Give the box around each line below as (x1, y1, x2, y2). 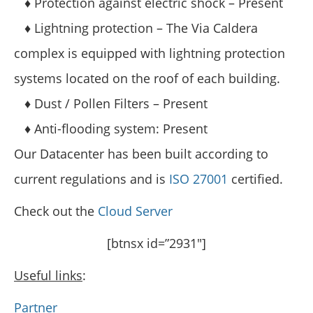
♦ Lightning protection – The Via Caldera (14, 19, 258, 36)
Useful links (14, 266, 82, 284)
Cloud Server (98, 202, 173, 219)
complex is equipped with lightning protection (14, 44, 285, 61)
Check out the (14, 202, 98, 219)
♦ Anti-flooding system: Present (14, 119, 208, 137)
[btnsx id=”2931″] (107, 234, 206, 252)
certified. (228, 170, 283, 187)
